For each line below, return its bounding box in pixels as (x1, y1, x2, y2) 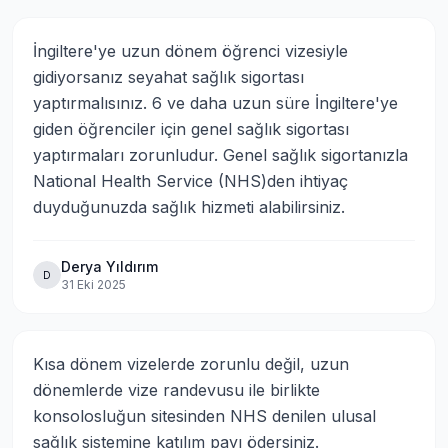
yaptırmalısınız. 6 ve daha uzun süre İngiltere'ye (33, 93, 398, 113)
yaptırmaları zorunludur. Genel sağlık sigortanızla (33, 145, 408, 165)
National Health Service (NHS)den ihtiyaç (33, 171, 348, 191)
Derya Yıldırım (61, 258, 158, 275)
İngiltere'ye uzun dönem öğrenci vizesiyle (33, 41, 348, 61)
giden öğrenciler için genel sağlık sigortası (33, 119, 349, 139)
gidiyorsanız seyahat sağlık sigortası (33, 67, 304, 87)
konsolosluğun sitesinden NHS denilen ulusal (33, 406, 376, 426)
